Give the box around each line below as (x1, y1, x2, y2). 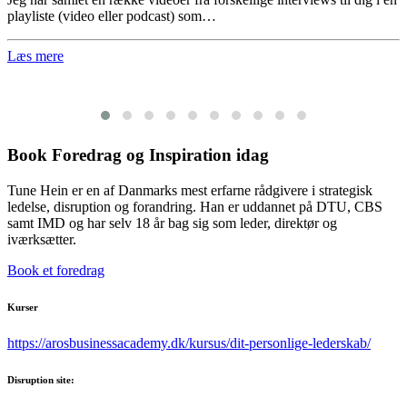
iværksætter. (7, 231, 76, 247)
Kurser (7, 301, 38, 313)
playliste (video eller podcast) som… (7, 8, 216, 25)
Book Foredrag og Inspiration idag (7, 145, 269, 165)
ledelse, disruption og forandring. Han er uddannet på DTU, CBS (7, 198, 382, 214)
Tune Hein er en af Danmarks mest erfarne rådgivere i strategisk (7, 182, 372, 198)
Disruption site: (7, 373, 74, 385)
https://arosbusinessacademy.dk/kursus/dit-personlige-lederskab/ (7, 334, 371, 351)
